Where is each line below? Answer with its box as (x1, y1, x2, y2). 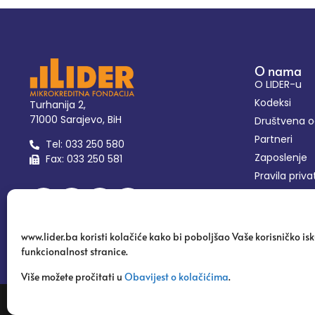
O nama (255, 62, 302, 80)
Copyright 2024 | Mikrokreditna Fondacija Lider (22, 296, 247, 311)
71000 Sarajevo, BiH (30, 112, 122, 127)
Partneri (255, 132, 292, 147)
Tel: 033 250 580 (45, 137, 124, 152)
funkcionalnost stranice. (21, 245, 130, 259)
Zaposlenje (255, 150, 307, 165)
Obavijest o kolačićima (124, 269, 229, 283)
